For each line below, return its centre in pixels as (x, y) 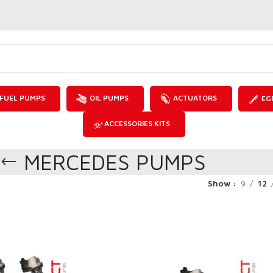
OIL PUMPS (108, 98)
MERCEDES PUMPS (115, 162)
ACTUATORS (194, 98)
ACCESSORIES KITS (137, 124)
